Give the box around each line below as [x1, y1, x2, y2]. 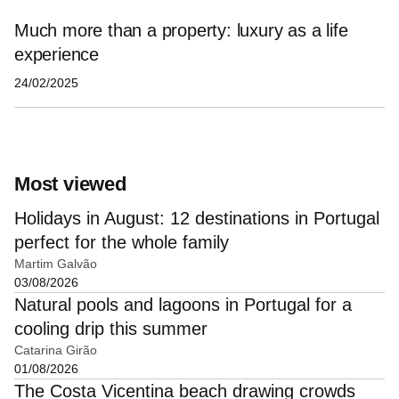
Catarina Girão [14, 342, 97, 357]
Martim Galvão [14, 256, 97, 271]
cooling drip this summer [14, 318, 208, 338]
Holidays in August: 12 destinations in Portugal [14, 208, 379, 228]
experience [14, 45, 100, 65]
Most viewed [14, 172, 126, 195]
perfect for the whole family [14, 232, 229, 252]
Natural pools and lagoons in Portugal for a [14, 294, 352, 314]
